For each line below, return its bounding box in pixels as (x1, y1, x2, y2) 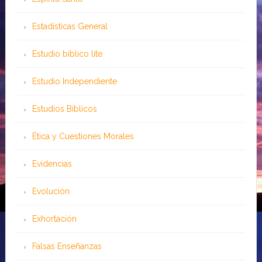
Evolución (32, 187, 70, 196)
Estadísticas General (32, 22, 108, 31)
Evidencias (32, 159, 72, 168)
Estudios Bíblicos (32, 104, 97, 113)
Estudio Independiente (32, 77, 117, 86)
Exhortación (32, 214, 77, 223)
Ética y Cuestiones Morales (32, 132, 134, 141)
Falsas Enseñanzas (32, 242, 102, 251)
